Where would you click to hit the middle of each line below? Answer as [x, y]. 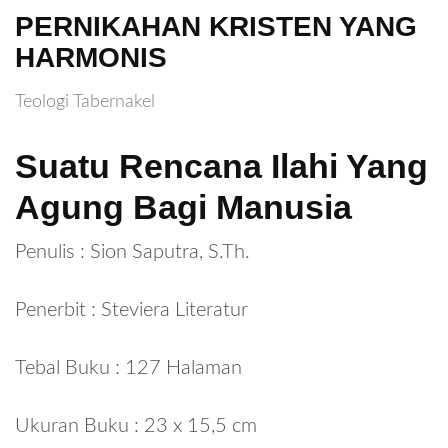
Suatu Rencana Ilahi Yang [221, 165]
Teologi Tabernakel [85, 102]
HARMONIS [91, 57]
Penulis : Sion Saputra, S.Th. [132, 251]
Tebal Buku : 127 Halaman [128, 367]
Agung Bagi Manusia [183, 206]
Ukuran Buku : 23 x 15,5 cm [136, 425]
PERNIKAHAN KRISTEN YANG [216, 26]
